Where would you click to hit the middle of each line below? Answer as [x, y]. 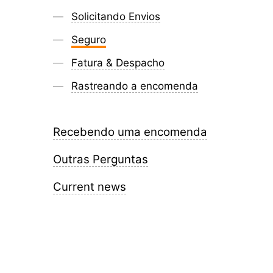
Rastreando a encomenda [135, 86]
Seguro [89, 40]
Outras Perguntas [101, 159]
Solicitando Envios [116, 17]
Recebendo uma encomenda [130, 132]
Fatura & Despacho [118, 63]
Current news [90, 186]
